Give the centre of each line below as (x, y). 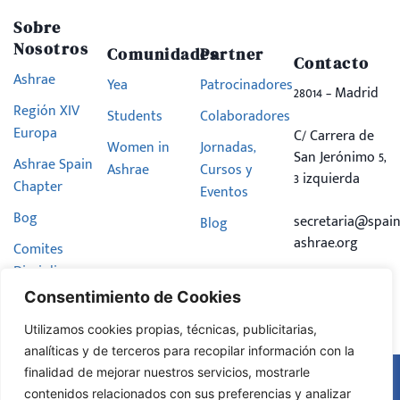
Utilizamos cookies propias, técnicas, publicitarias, (171, 329)
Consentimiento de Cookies (133, 297)
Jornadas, (228, 148)
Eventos (224, 193)
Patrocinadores (246, 86)
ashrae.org (325, 244)
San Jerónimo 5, (340, 158)
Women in (138, 148)
